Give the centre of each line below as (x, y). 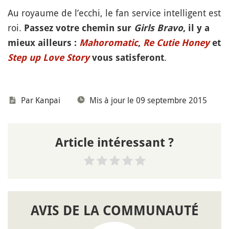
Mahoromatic (109, 43)
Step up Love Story (49, 58)
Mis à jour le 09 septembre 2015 (148, 100)
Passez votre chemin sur (79, 28)
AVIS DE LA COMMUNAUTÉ (114, 211)
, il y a (196, 28)
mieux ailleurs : (43, 43)
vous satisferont (127, 58)
